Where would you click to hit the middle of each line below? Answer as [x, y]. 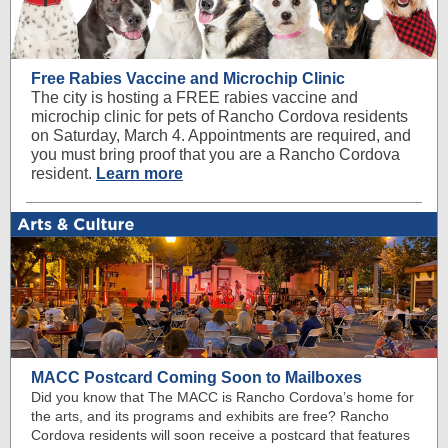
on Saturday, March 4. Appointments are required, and [221, 135]
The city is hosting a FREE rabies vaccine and [194, 97]
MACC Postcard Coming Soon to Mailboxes [196, 377]
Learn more [139, 173]
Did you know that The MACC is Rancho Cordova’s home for [222, 397]
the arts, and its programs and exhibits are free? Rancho [210, 416]
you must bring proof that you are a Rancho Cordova [215, 154]
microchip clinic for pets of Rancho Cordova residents [219, 116]
